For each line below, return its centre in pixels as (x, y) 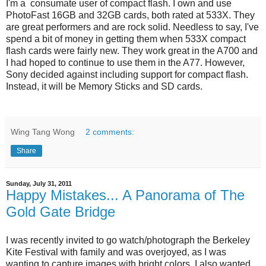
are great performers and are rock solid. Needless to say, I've (132, 27)
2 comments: (110, 132)
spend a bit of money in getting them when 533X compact (126, 39)
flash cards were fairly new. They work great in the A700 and (132, 51)
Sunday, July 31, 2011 (39, 184)
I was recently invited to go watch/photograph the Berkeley (128, 240)
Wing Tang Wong (43, 132)
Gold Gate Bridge (61, 212)
